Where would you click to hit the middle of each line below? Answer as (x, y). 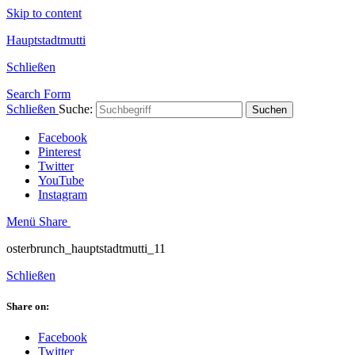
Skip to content (44, 13)
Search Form (38, 94)
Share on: (28, 307)
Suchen (269, 110)
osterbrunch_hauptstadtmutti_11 (86, 248)
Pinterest (59, 152)
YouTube (61, 180)
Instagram (63, 195)
